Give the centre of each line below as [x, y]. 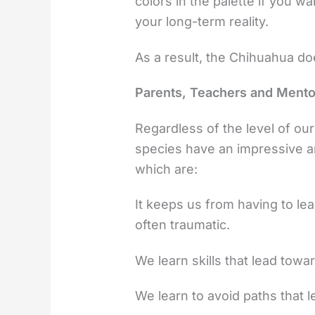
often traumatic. [183, 225]
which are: [167, 169]
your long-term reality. [204, 21]
